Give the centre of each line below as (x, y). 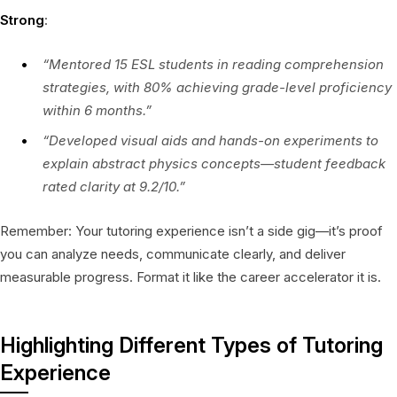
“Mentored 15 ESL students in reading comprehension (213, 64)
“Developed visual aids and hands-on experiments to (210, 140)
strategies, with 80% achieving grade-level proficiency (217, 87)
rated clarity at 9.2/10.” (114, 186)
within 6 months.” (97, 110)
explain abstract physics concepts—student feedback (214, 163)
